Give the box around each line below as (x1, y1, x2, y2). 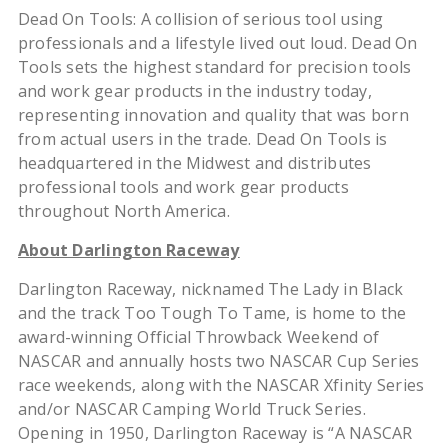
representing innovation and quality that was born (17, 104, 409, 127)
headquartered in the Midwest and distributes (17, 152, 372, 175)
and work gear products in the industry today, (17, 80, 372, 103)
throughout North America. (17, 200, 230, 223)
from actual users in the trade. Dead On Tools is (17, 128, 388, 151)
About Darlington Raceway (17, 239, 240, 262)
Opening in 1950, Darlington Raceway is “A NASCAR (17, 422, 413, 445)
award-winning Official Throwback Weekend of (17, 326, 380, 349)
